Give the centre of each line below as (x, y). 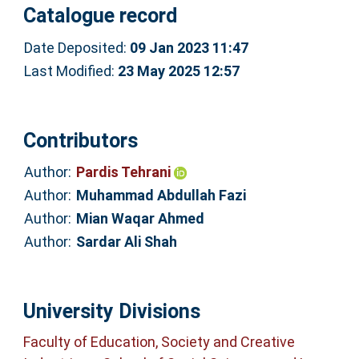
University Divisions (111, 311)
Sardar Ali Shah (126, 242)
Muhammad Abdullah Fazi (161, 196)
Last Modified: (71, 71)
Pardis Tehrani (125, 172)
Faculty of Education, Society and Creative (159, 342)
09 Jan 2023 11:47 (189, 47)
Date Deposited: (77, 47)
